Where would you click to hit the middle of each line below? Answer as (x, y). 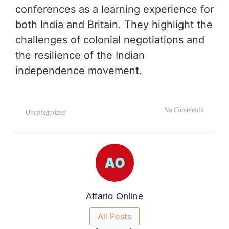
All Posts (114, 216)
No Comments (184, 111)
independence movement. (79, 70)
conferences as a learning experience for (114, 9)
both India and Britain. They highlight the (114, 24)
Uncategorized (46, 113)
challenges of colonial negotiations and (110, 40)
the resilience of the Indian (80, 55)
